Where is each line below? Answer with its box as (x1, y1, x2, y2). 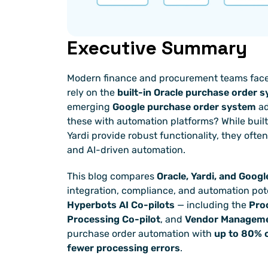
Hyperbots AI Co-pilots (67, 199, 175, 211)
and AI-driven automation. (67, 144, 185, 156)
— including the (175, 199, 249, 211)
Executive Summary (67, 36, 247, 60)
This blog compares (67, 170, 157, 182)
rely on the (67, 87, 117, 99)
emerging (67, 101, 112, 113)
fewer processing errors (67, 242, 180, 254)
